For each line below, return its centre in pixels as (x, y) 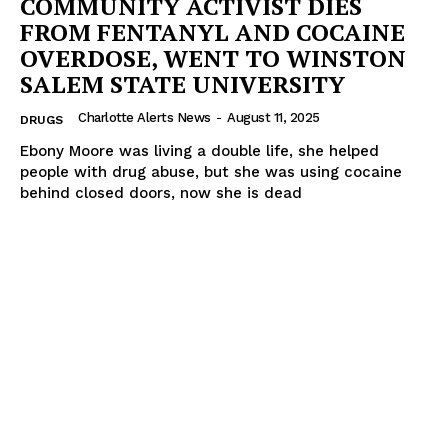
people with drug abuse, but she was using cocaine (211, 172)
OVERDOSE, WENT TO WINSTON (213, 58)
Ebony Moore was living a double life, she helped (199, 151)
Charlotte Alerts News (144, 118)
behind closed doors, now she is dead (161, 193)
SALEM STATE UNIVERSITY (182, 84)
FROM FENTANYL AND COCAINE (212, 32)
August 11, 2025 (273, 118)
